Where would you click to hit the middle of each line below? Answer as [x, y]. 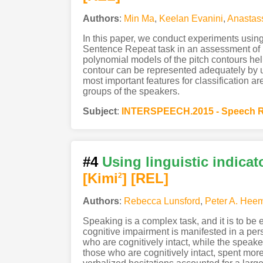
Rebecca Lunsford [162, 201]
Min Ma [139, 18]
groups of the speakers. [131, 91]
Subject [100, 111]
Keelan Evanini [191, 18]
